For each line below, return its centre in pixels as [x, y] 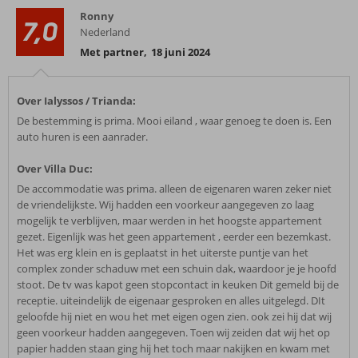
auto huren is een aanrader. [82, 137]
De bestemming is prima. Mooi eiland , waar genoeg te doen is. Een [174, 121]
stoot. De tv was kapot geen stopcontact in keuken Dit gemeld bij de [178, 284]
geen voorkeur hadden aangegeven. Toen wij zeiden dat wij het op [173, 332]
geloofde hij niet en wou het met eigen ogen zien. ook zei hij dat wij [174, 316]
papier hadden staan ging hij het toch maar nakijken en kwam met [173, 348]
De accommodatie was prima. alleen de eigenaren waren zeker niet [174, 189]
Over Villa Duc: [55, 169]
